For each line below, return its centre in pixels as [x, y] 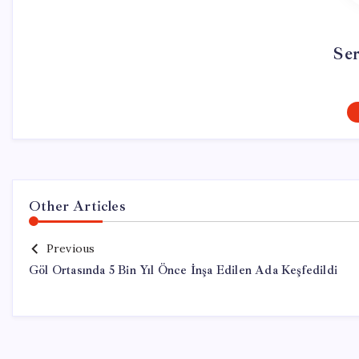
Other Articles [77, 206]
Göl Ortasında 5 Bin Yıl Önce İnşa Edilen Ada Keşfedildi [183, 270]
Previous [71, 248]
